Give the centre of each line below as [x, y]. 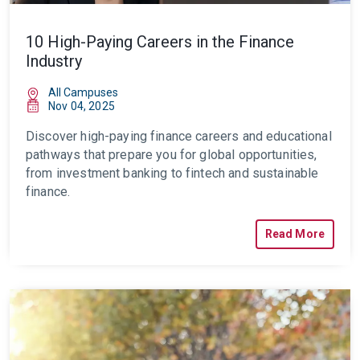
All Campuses [83, 92]
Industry [54, 61]
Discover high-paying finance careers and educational [179, 136]
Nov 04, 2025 [82, 106]
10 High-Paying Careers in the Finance [160, 42]
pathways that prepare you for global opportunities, [172, 155]
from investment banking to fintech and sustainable [172, 173]
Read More [295, 234]
